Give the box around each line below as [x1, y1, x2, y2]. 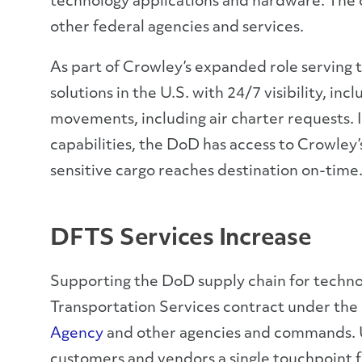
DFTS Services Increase [50, 228, 312, 250]
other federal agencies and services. [50, 20, 304, 36]
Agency [50, 326, 103, 342]
